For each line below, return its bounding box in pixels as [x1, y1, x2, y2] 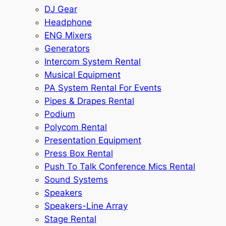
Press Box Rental [44, 148, 113, 158]
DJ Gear [44, 4, 77, 14]
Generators [44, 43, 90, 53]
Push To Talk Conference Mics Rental [44, 161, 195, 172]
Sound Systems [44, 174, 108, 185]
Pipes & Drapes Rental [44, 95, 134, 106]
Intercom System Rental [44, 56, 141, 67]
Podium [44, 108, 75, 119]
